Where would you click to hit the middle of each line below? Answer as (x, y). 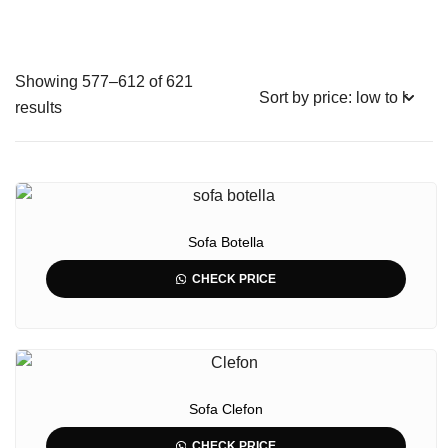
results (38, 107)
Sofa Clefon (226, 409)
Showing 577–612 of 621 (104, 81)
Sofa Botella (226, 242)
